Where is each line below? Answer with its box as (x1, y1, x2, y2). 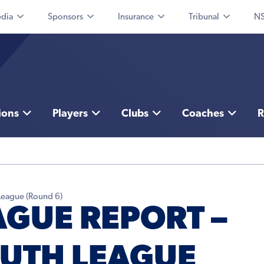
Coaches (181, 108, 224, 120)
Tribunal (189, 13, 219, 22)
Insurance (118, 13, 154, 22)
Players (52, 108, 88, 120)
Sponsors (48, 13, 83, 22)
